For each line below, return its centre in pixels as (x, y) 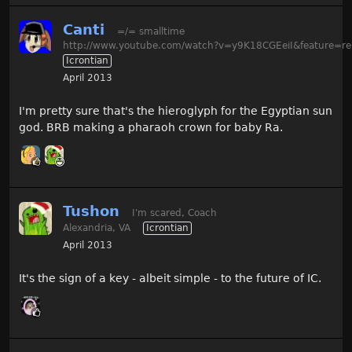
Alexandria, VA (97, 227)
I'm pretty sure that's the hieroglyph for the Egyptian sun (176, 110)
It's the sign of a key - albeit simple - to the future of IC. (170, 278)
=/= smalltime (151, 31)
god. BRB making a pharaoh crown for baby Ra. (151, 127)
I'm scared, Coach (174, 213)
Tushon (91, 211)
